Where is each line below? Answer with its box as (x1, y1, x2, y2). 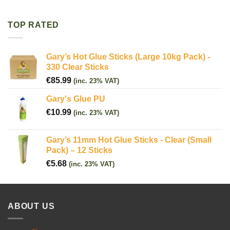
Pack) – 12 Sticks (46, 145, 112, 155)
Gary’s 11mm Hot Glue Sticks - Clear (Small (46, 135, 212, 144)
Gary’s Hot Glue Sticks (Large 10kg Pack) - (46, 52, 210, 61)
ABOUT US (8, 201, 55, 210)
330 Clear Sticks (46, 62, 109, 71)
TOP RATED (8, 21, 60, 30)
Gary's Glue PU (46, 94, 105, 103)
